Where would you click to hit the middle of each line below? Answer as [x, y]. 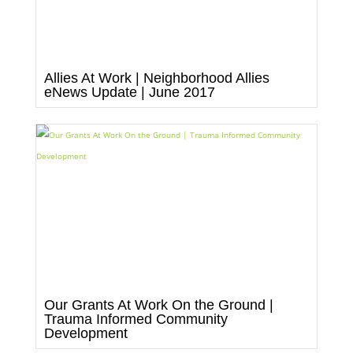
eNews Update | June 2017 [129, 92]
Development [85, 333]
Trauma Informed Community [136, 319]
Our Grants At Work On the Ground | [158, 305]
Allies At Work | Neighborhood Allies [156, 78]
